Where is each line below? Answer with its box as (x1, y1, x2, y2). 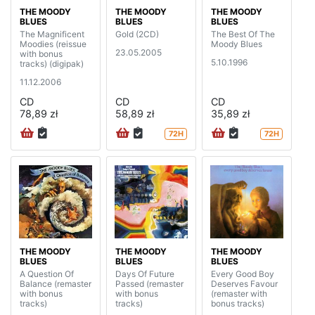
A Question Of (20, 269, 74, 280)
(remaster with (211, 288, 267, 300)
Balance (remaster (20, 278, 91, 290)
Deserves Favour (211, 278, 278, 290)
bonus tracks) (211, 298, 264, 309)
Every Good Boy (211, 269, 274, 280)
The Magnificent (20, 28, 84, 39)
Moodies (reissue (20, 38, 86, 49)
